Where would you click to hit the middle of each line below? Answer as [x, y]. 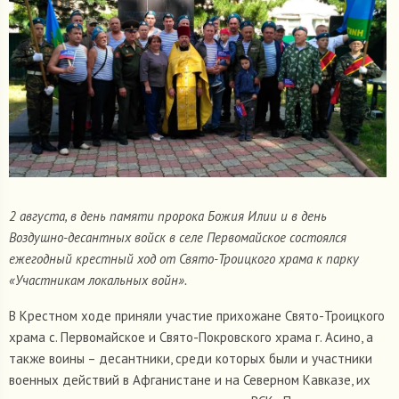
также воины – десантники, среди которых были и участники [191, 358]
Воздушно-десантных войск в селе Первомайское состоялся [178, 237]
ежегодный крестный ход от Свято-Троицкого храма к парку [184, 258]
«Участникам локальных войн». [98, 280]
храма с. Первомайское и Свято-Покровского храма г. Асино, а [191, 337]
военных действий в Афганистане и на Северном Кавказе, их [190, 379]
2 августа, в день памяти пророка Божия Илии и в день [168, 216]
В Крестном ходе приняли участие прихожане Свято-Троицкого [197, 315]
